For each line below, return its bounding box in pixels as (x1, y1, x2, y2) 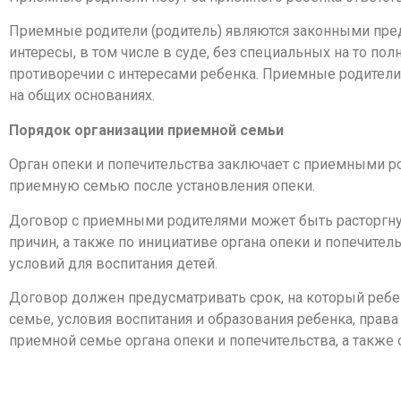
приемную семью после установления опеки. (9, 177, 315, 195)
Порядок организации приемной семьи (9, 121, 284, 139)
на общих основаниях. (9, 87, 155, 105)
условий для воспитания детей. (9, 254, 218, 272)
